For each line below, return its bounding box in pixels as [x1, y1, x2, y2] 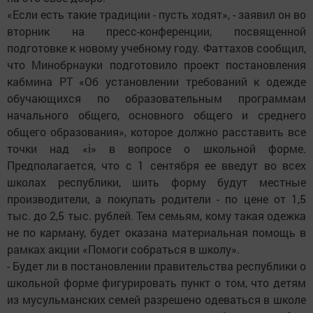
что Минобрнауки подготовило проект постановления [7, 57, 306, 73]
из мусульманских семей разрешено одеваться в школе [7, 292, 306, 307]
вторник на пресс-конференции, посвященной [7, 24, 306, 39]
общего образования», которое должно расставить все [7, 124, 306, 140]
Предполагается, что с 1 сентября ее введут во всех [7, 158, 306, 173]
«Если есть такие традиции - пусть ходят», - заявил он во [7, 7, 306, 22]
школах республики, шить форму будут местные [7, 175, 306, 190]
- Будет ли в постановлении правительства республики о [7, 259, 306, 274]
